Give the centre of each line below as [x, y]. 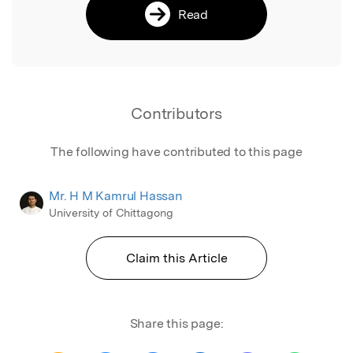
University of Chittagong [111, 212]
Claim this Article [176, 258]
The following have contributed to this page [176, 151]
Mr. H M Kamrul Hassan [116, 195]
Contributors [176, 113]
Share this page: [176, 323]
